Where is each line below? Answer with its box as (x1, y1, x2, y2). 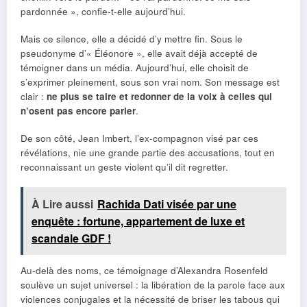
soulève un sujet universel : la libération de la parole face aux (21, 278, 285, 292)
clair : (21, 89, 47, 103)
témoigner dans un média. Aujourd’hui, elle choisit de (21, 60, 249, 74)
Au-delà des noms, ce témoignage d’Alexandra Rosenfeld (21, 264, 268, 278)
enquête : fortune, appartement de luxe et (32, 213, 245, 230)
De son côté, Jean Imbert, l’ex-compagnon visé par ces (21, 131, 258, 145)
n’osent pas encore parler (21, 103, 136, 117)
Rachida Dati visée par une (97, 196, 236, 212)
